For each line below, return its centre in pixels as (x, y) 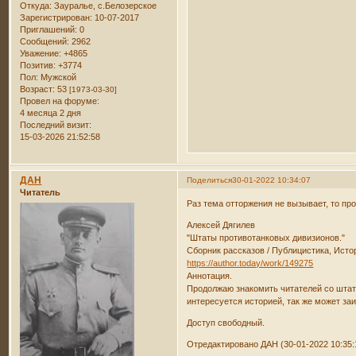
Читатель (41, 193)
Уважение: (41, 54)
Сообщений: (45, 42)
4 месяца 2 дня (51, 113)
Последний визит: (56, 125)
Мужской (58, 77)
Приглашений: (49, 30)
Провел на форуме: (60, 101)
